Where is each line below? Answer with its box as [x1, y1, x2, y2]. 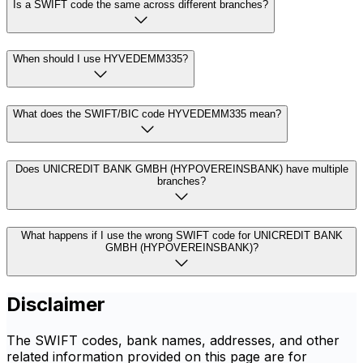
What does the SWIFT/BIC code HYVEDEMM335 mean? [13, 107, 281, 120]
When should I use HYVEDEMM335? [13, 53, 188, 66]
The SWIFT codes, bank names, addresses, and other [6, 332, 340, 349]
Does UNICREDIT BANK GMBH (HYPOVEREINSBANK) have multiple [15, 162, 348, 175]
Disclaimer [6, 293, 105, 317]
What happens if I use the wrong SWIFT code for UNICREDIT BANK [20, 229, 343, 242]
